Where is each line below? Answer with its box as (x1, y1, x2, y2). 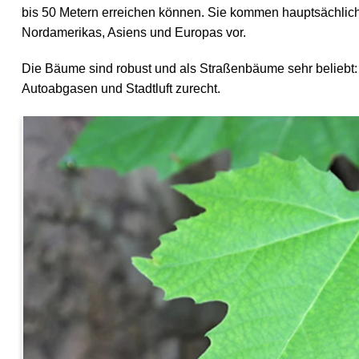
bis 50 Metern (22, 6, 99, 20)
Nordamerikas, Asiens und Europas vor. (22, 26, 247, 40)
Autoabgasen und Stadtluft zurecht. (22, 82, 221, 96)
